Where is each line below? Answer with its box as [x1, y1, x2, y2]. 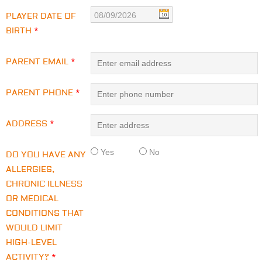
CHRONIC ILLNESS [6, 179, 82, 189]
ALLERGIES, [6, 164, 54, 175]
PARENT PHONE [6, 88, 75, 98]
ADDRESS [6, 119, 50, 129]
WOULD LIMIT [6, 223, 63, 233]
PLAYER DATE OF [6, 11, 76, 22]
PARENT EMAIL [6, 57, 71, 67]
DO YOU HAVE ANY [6, 150, 86, 160]
